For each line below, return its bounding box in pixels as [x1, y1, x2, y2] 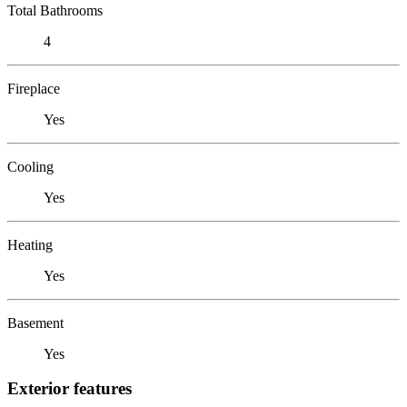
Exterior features [7, 379, 132, 399]
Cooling [7, 158, 54, 174]
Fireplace [7, 80, 60, 96]
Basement [7, 314, 64, 331]
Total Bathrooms [7, 2, 103, 18]
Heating [7, 236, 53, 253]
